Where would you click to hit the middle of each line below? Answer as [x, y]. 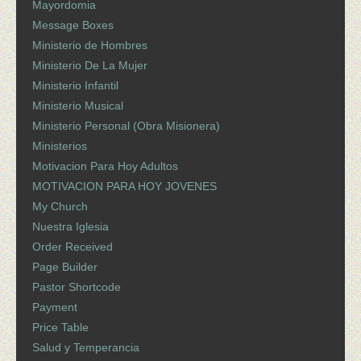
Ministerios [60, 146]
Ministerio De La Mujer [90, 66]
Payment [55, 307]
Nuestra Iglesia [71, 227]
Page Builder [65, 267]
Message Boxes [73, 25]
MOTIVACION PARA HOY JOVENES [124, 187]
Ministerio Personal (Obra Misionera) [126, 126]
